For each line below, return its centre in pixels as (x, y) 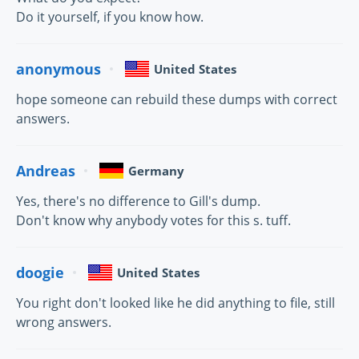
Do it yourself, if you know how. (110, 17)
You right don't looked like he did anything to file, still (175, 303)
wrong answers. (64, 323)
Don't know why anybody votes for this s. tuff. (153, 221)
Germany (156, 171)
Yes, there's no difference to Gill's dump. (138, 202)
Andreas (46, 170)
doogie (40, 272)
